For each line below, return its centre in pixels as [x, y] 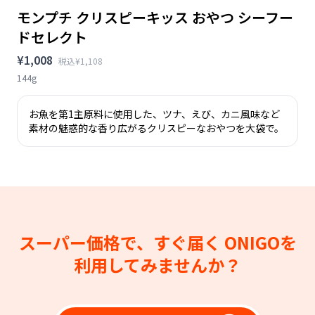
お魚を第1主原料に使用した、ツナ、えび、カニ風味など [154, 114]
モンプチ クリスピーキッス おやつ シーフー [155, 17]
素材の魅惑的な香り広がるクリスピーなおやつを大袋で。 [156, 128]
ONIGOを [260, 242]
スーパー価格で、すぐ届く [121, 242]
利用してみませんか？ [157, 264]
